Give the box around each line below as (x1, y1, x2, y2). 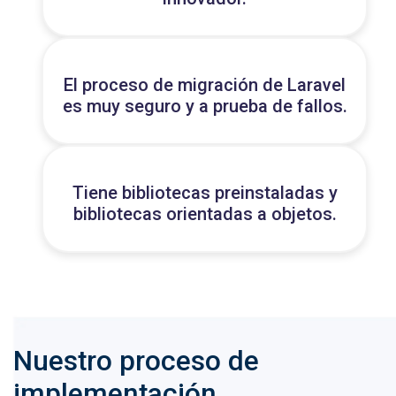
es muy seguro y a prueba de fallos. (62, 95, 347, 118)
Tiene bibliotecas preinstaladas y (72, 182, 338, 204)
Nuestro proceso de (13, 345, 259, 378)
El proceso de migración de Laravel (64, 74, 346, 96)
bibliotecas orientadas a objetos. (72, 203, 337, 225)
